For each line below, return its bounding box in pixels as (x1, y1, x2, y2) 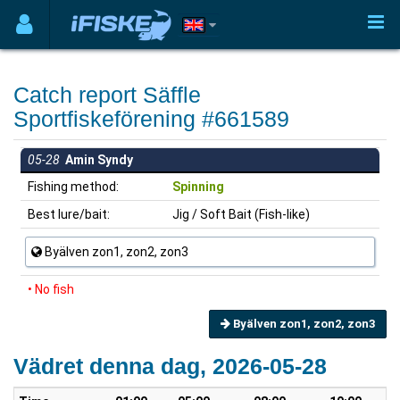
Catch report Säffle (13, 82, 201, 107)
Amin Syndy (60, 153, 133, 167)
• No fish (28, 282, 74, 296)
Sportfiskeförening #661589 (13, 106, 289, 131)
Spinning (172, 179, 224, 194)
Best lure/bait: (25, 207, 110, 221)
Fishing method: (25, 179, 119, 194)
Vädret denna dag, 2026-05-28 (13, 354, 327, 379)
